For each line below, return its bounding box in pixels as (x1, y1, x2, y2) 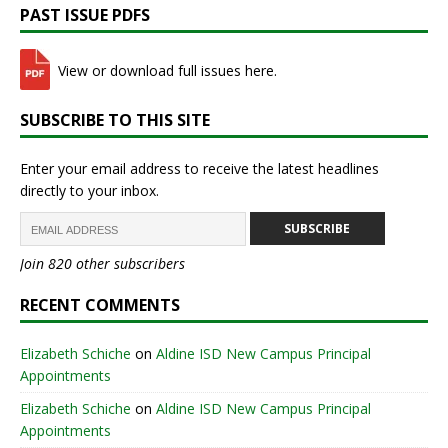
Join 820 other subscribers (20, 254, 185, 274)
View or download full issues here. (54, 60, 277, 80)
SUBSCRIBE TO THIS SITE (20, 109, 210, 132)
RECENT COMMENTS (20, 294, 180, 317)
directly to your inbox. (20, 181, 159, 201)
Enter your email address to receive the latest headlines (20, 159, 379, 179)
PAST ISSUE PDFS (20, 4, 150, 27)
